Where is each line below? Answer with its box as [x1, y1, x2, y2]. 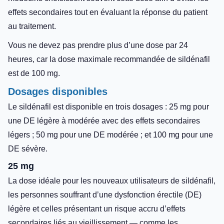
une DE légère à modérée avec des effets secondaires [8, 116, 200, 125]
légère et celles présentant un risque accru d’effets [8, 204, 185, 213]
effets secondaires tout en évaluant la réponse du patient [8, 7, 207, 16]
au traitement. [8, 21, 56, 30]
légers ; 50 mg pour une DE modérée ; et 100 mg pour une [8, 130, 213, 139]
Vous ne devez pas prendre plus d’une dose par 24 [8, 40, 188, 49]
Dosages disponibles [8, 85, 107, 97]
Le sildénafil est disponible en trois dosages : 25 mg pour [8, 102, 209, 111]
